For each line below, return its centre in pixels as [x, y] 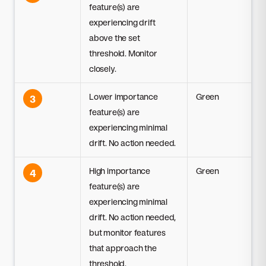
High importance [120, 170]
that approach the [123, 248]
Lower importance [123, 96]
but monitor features [128, 232]
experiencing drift [122, 22]
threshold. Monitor [123, 53]
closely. [103, 68]
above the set [115, 37]
